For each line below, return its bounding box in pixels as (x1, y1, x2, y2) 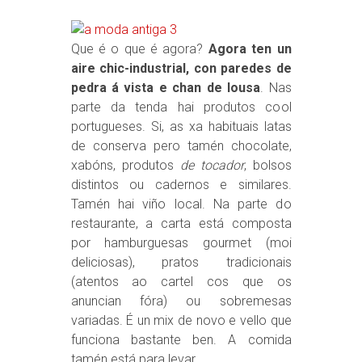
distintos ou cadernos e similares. (70, 176, 292, 192)
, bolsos (243, 157, 292, 173)
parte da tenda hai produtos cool (70, 99, 292, 115)
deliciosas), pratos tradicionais (70, 254, 292, 270)
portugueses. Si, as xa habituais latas (70, 118, 292, 134)
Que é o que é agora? (70, 40, 208, 57)
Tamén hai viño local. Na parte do (70, 196, 292, 212)
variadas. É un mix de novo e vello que (70, 312, 292, 328)
